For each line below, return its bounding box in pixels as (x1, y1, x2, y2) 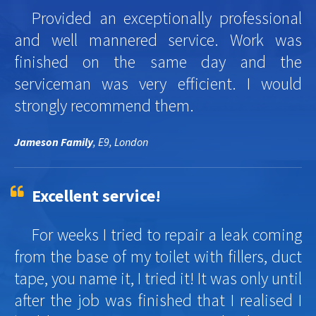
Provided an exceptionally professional (32, 6, 302, 29)
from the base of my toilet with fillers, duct (14, 245, 302, 267)
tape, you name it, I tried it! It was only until (14, 267, 302, 289)
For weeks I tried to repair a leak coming (32, 223, 302, 245)
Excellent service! (32, 184, 161, 207)
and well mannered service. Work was (14, 28, 302, 51)
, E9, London (93, 134, 148, 149)
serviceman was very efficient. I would (14, 72, 302, 95)
